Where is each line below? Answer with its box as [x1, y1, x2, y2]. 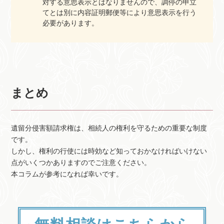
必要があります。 [42, 18, 99, 27]
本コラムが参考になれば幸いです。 [11, 169, 123, 178]
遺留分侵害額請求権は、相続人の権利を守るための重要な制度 [11, 123, 207, 132]
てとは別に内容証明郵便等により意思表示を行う [42, 8, 197, 16]
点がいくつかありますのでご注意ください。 [11, 158, 151, 166]
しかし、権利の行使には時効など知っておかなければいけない [11, 146, 207, 155]
